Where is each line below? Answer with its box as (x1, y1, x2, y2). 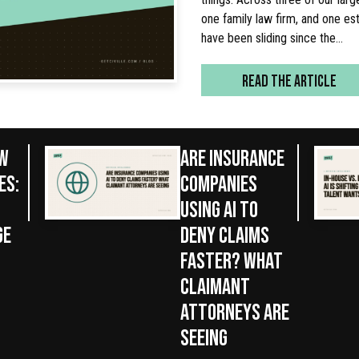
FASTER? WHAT (179, 246, 283, 273)
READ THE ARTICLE (242, 71, 337, 90)
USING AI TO (179, 195, 258, 222)
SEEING (179, 323, 228, 350)
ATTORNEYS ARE (179, 297, 289, 325)
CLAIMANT (179, 272, 250, 299)
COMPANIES (179, 169, 257, 196)
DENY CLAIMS (179, 220, 269, 248)
